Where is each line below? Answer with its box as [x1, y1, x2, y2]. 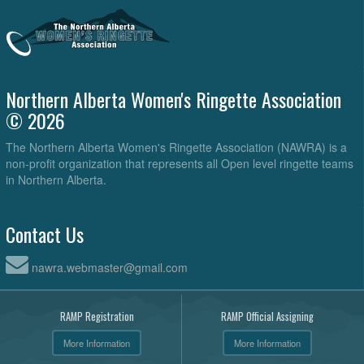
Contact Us [6, 219, 84, 249]
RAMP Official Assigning [220, 309, 314, 325]
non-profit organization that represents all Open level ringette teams [6, 155, 353, 172]
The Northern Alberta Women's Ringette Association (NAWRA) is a [6, 139, 347, 156]
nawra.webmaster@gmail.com [32, 259, 188, 276]
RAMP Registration [59, 309, 134, 325]
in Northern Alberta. [6, 171, 106, 188]
